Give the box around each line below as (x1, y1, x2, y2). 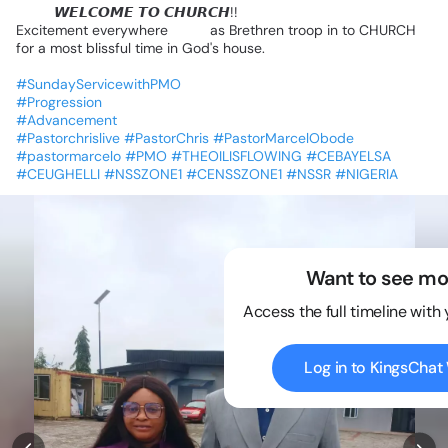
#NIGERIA (335, 165, 398, 184)
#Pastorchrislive (16, 129, 120, 148)
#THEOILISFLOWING (171, 147, 302, 166)
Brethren (229, 21, 284, 40)
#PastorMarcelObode (213, 129, 354, 148)
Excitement (16, 21, 88, 40)
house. (223, 39, 265, 58)
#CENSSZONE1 (186, 165, 282, 184)
